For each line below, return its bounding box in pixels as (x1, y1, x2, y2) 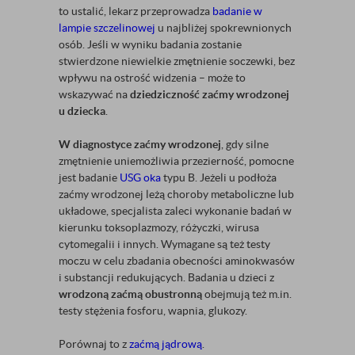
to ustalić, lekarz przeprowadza (59, 5, 212, 18)
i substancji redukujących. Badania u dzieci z (59, 271, 274, 284)
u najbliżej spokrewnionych (155, 21, 292, 35)
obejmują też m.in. (202, 288, 292, 301)
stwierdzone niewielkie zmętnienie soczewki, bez (59, 55, 295, 68)
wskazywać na (59, 88, 130, 101)
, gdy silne (221, 138, 269, 151)
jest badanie (59, 171, 120, 185)
